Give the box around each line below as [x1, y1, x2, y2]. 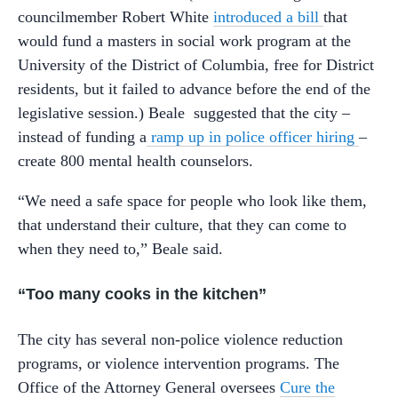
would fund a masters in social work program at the [18, 31, 351, 50]
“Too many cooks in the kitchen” [18, 284, 271, 303]
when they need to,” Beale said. [18, 239, 223, 258]
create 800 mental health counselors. [18, 151, 253, 170]
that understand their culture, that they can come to [18, 215, 346, 234]
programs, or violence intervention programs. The [18, 354, 339, 372]
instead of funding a [18, 127, 147, 146]
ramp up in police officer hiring [147, 127, 359, 146]
